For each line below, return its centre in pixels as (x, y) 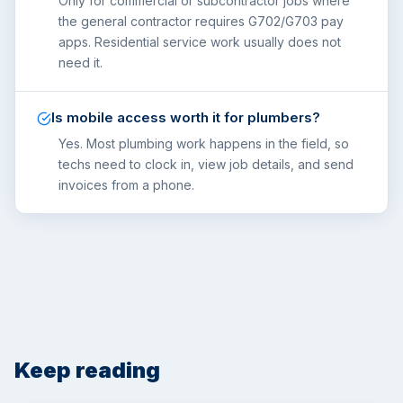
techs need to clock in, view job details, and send (206, 165)
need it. (81, 63)
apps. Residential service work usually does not (200, 42)
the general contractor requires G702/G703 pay (201, 22)
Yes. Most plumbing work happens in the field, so (204, 144)
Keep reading (87, 371)
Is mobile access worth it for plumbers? (186, 118)
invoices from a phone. (126, 185)
